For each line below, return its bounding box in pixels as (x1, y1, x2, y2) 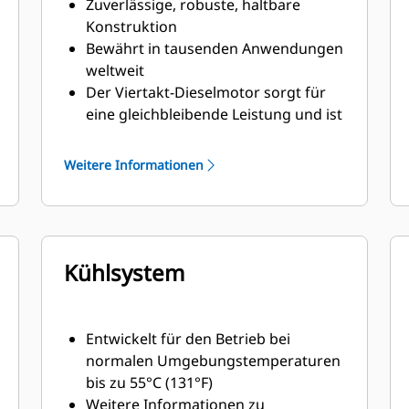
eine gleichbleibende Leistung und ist (86, 104, 343, 124)
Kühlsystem (64, 257, 185, 288)
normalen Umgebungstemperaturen (86, 351, 341, 371)
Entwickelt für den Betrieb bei (86, 329, 291, 349)
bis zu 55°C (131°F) (86, 372, 214, 393)
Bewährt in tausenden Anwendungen (86, 38, 344, 58)
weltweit (86, 60, 145, 80)
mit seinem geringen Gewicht (86, 126, 290, 146)
